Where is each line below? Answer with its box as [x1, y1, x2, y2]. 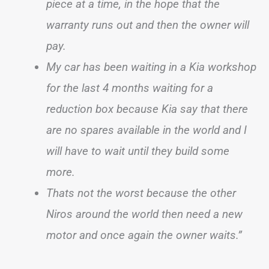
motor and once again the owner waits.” [46, 228, 242, 242]
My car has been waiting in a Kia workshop [46, 60, 256, 74]
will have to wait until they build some [46, 144, 229, 158]
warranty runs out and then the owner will [46, 18, 249, 32]
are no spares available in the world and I [46, 123, 247, 137]
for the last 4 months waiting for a [46, 81, 213, 95]
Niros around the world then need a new [46, 207, 243, 221]
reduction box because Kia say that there [46, 102, 248, 116]
